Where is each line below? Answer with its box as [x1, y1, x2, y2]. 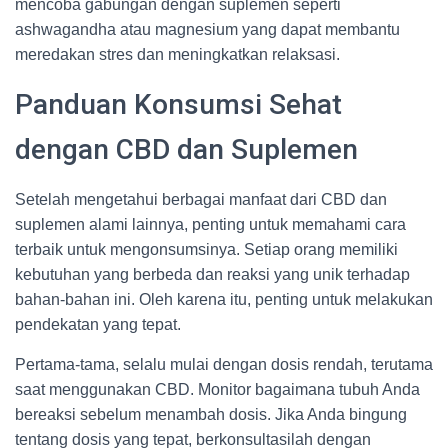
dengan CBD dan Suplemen [15, 133, 358, 166]
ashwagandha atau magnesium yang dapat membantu [15, 21, 400, 38]
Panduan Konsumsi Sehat [15, 88, 342, 121]
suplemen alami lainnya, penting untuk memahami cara [15, 216, 406, 233]
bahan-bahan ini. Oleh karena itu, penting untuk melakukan [15, 291, 433, 308]
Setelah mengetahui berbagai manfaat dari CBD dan [15, 191, 387, 208]
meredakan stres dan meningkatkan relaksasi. [15, 46, 340, 63]
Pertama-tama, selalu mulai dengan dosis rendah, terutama [15, 356, 433, 373]
